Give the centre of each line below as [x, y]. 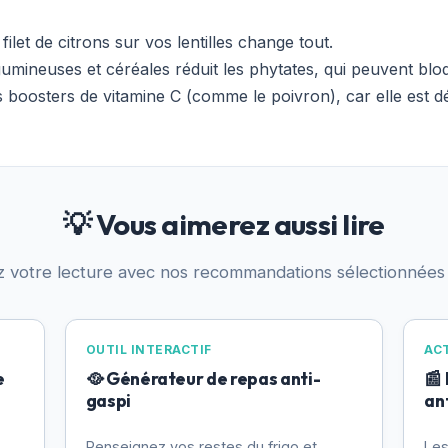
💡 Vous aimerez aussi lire [224, 223]
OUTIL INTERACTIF [148, 350]
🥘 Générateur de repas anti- [203, 379]
